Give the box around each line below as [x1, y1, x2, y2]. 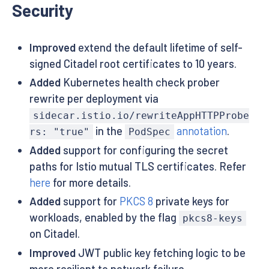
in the [92, 124, 125, 138]
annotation [177, 124, 228, 138]
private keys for [153, 195, 229, 208]
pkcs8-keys [182, 213, 243, 225]
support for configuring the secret [60, 143, 228, 157]
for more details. [50, 175, 131, 189]
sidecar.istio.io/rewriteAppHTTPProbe [32, 110, 249, 122]
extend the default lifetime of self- [75, 40, 243, 54]
